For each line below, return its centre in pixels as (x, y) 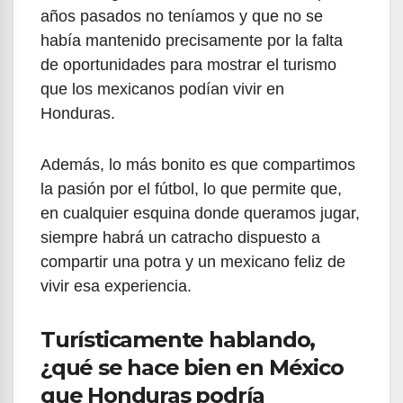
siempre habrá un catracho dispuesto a (180, 238)
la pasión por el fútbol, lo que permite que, (191, 189)
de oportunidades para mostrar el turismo (188, 65)
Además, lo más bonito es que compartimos (198, 165)
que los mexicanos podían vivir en (162, 90)
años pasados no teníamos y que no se (182, 17)
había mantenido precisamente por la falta (192, 41)
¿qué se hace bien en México (192, 368)
